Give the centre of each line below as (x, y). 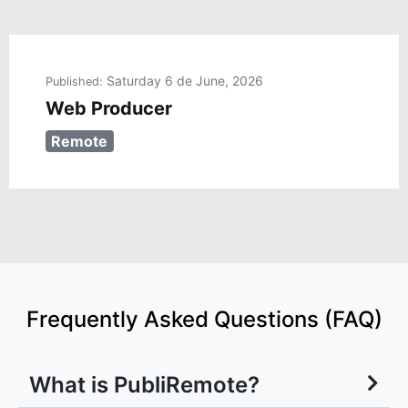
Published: (76, 60)
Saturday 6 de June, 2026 (185, 59)
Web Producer (109, 87)
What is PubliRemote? (144, 363)
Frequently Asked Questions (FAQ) (204, 298)
